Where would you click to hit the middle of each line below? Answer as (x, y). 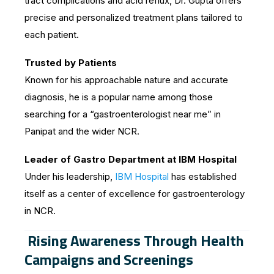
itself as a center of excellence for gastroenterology (135, 193)
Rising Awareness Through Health (134, 240)
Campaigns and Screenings (109, 259)
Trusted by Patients (71, 62)
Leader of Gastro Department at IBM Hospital (131, 159)
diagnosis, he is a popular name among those (119, 97)
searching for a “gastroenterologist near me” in (123, 114)
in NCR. (40, 210)
